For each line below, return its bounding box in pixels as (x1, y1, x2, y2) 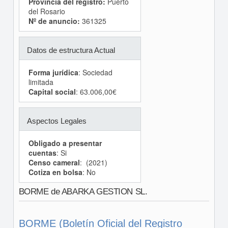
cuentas (28, 148, 56, 158)
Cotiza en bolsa (28, 167, 82, 177)
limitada (28, 77, 53, 87)
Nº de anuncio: (28, 16, 80, 26)
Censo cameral (28, 157, 80, 167)
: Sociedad (78, 67, 112, 77)
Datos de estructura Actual (26, 46, 115, 54)
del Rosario (28, 6, 65, 16)
